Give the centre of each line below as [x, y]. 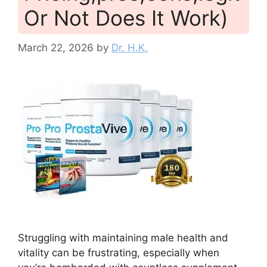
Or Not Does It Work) [126, 18]
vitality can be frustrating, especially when [119, 253]
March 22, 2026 [56, 48]
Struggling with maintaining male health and [123, 238]
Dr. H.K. [130, 48]
